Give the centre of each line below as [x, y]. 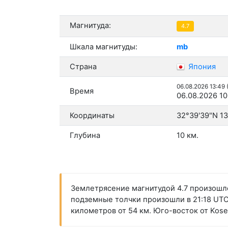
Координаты [92, 116]
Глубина [85, 136]
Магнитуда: [90, 26]
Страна [83, 67]
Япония [201, 67]
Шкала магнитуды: [104, 47]
